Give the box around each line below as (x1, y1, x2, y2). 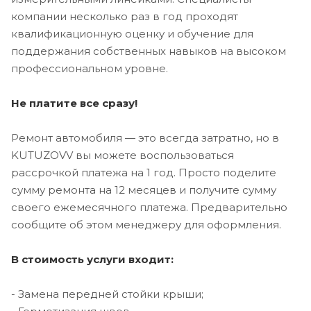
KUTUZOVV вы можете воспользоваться (11, 148, 234, 162)
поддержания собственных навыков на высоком (11, 44, 286, 58)
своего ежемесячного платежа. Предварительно (11, 200, 287, 214)
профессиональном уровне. (11, 61, 168, 75)
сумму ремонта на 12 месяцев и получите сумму (11, 183, 276, 196)
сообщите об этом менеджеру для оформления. (11, 217, 281, 231)
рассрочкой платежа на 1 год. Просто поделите (11, 165, 276, 179)
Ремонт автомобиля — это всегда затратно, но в (11, 131, 279, 144)
